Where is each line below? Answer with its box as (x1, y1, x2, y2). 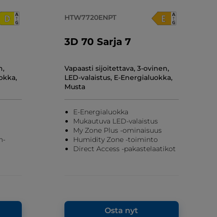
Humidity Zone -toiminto (73, 135, 158, 144)
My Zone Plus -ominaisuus (73, 125, 162, 135)
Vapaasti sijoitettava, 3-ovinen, (64, 63, 169, 73)
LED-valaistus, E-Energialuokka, (64, 73, 172, 82)
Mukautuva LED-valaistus (73, 116, 158, 125)
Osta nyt (105, 205, 139, 215)
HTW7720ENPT (64, 13, 116, 22)
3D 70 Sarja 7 (64, 35, 131, 47)
